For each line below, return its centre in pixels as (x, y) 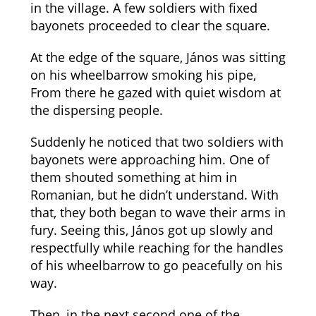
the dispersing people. (96, 110)
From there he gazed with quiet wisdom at (155, 92)
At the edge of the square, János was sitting (158, 57)
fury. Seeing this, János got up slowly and (151, 230)
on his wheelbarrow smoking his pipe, (143, 75)
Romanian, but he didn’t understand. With (154, 195)
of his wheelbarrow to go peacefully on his (156, 265)
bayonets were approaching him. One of (150, 159)
